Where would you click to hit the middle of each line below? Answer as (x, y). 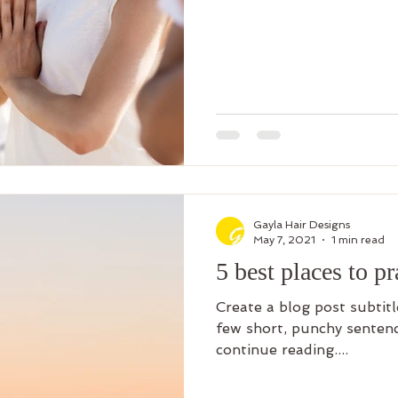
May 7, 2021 (284, 239)
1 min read (358, 239)
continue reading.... (282, 350)
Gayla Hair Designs (302, 225)
